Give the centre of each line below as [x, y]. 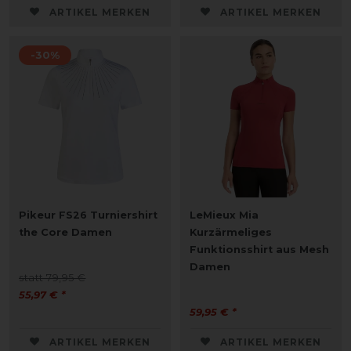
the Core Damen [65, 232]
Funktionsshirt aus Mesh [259, 249]
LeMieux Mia [224, 215]
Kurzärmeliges [231, 232]
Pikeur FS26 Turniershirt [88, 215]
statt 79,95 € [52, 277]
